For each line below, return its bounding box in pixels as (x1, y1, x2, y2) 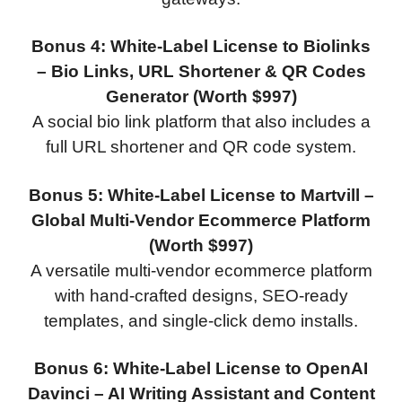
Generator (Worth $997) (105, 87, 297, 107)
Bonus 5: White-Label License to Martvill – (28, 185, 374, 205)
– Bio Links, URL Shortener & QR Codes (36, 62, 366, 82)
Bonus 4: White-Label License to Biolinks (31, 37, 371, 57)
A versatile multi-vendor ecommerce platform (30, 260, 372, 280)
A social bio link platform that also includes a (31, 112, 371, 132)
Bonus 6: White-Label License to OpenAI (34, 359, 368, 379)
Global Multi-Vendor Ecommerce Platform (31, 210, 371, 230)
